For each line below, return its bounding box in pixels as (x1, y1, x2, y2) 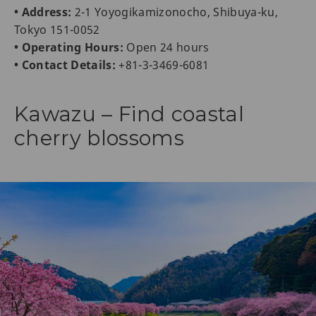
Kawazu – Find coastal (14, 102, 245, 127)
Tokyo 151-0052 (14, 22, 100, 38)
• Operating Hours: (14, 39, 124, 56)
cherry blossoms (14, 126, 185, 151)
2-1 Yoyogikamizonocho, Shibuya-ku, (71, 4, 279, 20)
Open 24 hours (123, 39, 209, 56)
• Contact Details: (14, 57, 116, 73)
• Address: (14, 4, 72, 20)
